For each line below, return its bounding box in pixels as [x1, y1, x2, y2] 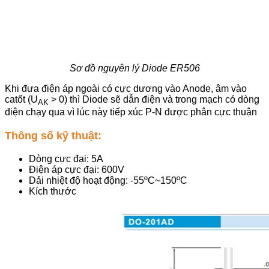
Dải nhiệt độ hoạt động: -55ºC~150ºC [29, 175, 187, 186]
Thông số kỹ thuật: [5, 130, 101, 142]
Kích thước [29, 186, 76, 196]
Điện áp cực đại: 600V [29, 164, 124, 175]
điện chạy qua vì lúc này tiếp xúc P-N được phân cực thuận [5, 107, 257, 118]
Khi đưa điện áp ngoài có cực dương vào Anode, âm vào [5, 83, 247, 94]
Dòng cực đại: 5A [29, 153, 103, 164]
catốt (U [5, 94, 38, 105]
